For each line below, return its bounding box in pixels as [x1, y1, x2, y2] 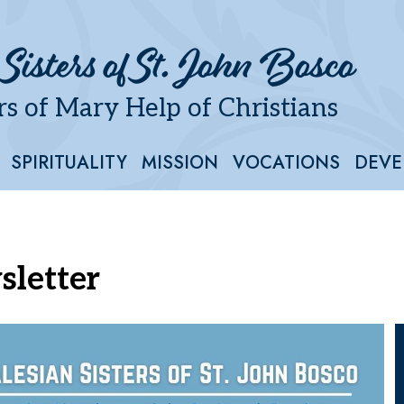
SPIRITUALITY [11, 150, 127, 176]
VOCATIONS [233, 150, 340, 176]
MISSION [142, 150, 218, 176]
